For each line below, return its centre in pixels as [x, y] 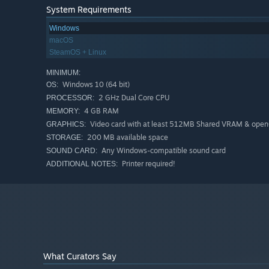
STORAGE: [65, 138]
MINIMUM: [63, 73]
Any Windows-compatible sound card [163, 151]
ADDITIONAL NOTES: [82, 164]
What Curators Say [80, 256]
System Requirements [89, 10]
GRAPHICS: [66, 125]
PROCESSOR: [70, 98]
